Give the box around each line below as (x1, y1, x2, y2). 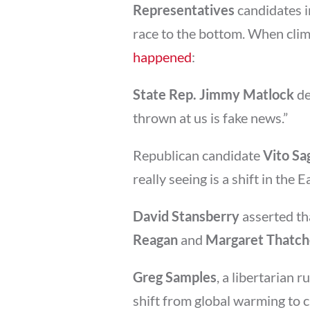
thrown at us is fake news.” (133, 109, 288, 126)
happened (133, 48, 192, 65)
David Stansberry (133, 207, 239, 224)
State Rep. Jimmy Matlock (133, 85, 294, 102)
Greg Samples (133, 268, 217, 285)
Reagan (133, 230, 178, 248)
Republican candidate (133, 146, 263, 163)
